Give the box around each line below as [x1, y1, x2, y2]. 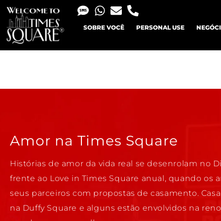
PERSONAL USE [136, 24, 184, 31]
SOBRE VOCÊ [83, 24, 124, 31]
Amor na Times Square [10, 132, 178, 149]
